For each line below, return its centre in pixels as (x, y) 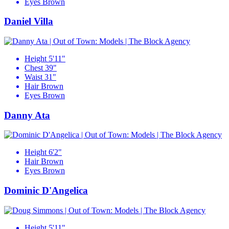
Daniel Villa (29, 21)
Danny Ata (27, 115)
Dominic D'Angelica (46, 191)
